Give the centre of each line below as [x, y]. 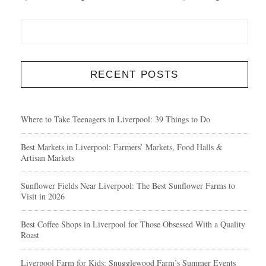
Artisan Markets [47, 157]
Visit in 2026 [43, 196]
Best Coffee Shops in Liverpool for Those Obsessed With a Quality [133, 224]
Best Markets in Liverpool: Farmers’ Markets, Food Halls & [122, 147]
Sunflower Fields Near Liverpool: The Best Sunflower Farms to [128, 185]
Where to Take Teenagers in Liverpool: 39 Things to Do [115, 119]
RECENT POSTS [134, 74]
